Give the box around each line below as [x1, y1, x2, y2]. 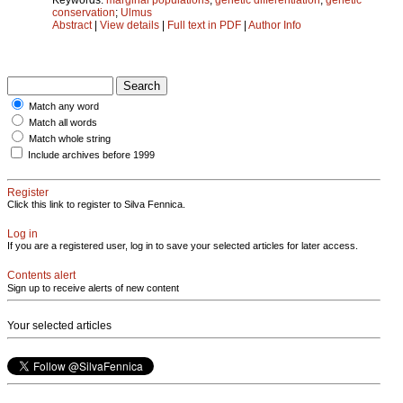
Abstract [52, 18, 92, 31]
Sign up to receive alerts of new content [7, 282, 179, 293]
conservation [52, 5, 115, 19]
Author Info [248, 18, 301, 31]
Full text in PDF [167, 18, 241, 31]
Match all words [29, 116, 97, 128]
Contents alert [7, 268, 76, 282]
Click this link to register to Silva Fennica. [7, 198, 185, 210]
